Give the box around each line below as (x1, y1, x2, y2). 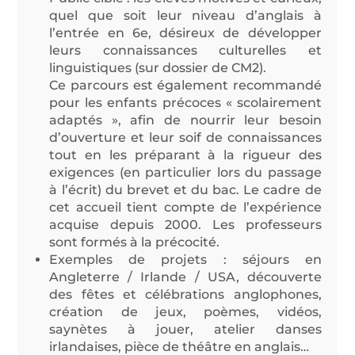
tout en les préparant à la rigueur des (49, 147, 322, 162)
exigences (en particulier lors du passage (49, 164, 322, 180)
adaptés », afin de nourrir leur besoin (49, 112, 322, 128)
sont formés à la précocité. (49, 234, 220, 250)
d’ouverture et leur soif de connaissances (49, 129, 322, 145)
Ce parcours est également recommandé (49, 77, 322, 93)
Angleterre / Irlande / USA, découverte (49, 269, 322, 284)
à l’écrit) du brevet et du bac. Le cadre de (49, 181, 322, 197)
